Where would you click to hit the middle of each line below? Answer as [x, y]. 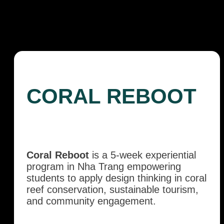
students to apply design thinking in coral [116, 178]
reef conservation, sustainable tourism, [112, 190]
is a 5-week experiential [142, 155]
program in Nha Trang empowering [104, 167]
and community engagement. [91, 201]
